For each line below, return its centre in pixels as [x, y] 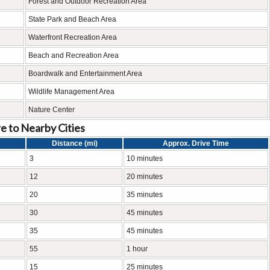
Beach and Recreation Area [74, 55]
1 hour [137, 249]
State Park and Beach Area [72, 19]
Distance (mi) [74, 143]
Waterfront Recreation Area [73, 37]
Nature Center [52, 110]
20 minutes [145, 177]
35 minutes [145, 195]
